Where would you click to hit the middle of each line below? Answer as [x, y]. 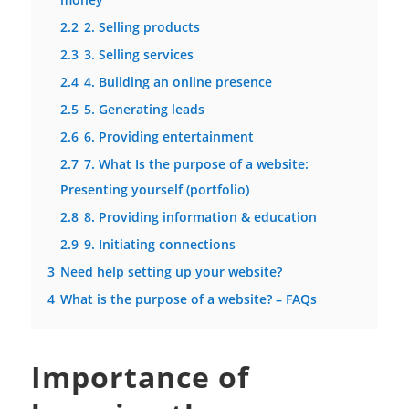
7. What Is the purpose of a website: [196, 164]
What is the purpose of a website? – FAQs [188, 299]
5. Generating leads [144, 110]
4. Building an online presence [178, 82]
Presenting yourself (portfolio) [154, 190]
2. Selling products [142, 27]
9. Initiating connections [159, 245]
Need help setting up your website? [171, 272]
